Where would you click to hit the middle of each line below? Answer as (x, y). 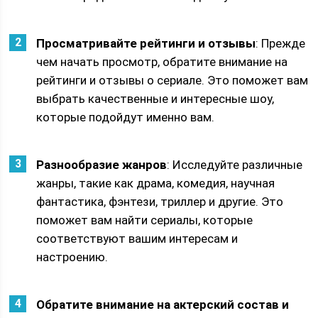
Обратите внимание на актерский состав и (163, 305)
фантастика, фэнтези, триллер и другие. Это (160, 202)
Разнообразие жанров (102, 165)
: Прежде (281, 43)
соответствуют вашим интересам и (137, 238)
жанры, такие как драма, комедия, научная (156, 183)
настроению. (72, 257)
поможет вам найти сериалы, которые (145, 220)
